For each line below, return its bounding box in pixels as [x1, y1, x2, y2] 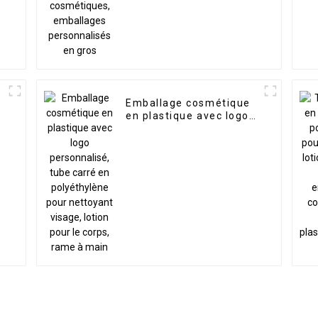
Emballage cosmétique [126, 97, 251, 109]
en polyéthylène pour [126, 136, 241, 148]
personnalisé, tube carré [126, 123, 260, 135]
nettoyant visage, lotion [126, 148, 256, 160]
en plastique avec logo [126, 110, 249, 122]
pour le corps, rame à [126, 161, 243, 173]
